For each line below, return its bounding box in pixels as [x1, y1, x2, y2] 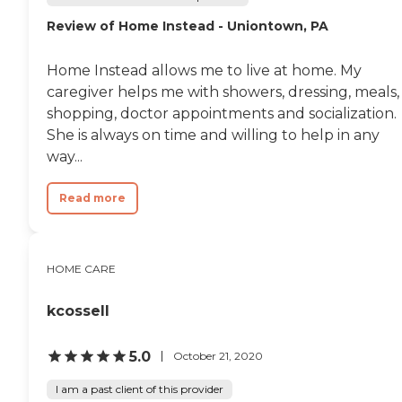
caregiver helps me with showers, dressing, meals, [47, 83, 399, 100]
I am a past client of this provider [56, 381, 223, 396]
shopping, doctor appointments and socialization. [47, 104, 397, 122]
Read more [59, 190, 126, 205]
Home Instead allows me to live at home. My [47, 61, 362, 79]
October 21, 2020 [173, 349, 263, 363]
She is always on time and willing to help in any [47, 126, 380, 144]
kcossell [47, 301, 109, 319]
